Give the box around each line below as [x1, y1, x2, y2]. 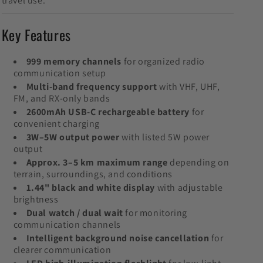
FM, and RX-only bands [13, 92, 110, 104]
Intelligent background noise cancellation [26, 231, 210, 244]
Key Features [1, 23, 71, 45]
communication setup [13, 66, 106, 79]
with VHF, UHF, [157, 80, 220, 93]
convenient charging [13, 117, 100, 130]
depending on [167, 156, 230, 168]
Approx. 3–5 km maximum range [26, 156, 168, 168]
